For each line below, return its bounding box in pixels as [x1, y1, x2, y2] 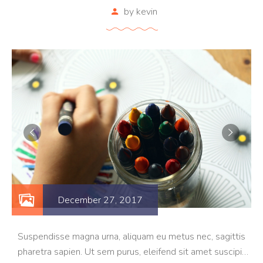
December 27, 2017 [58, 193, 143, 207]
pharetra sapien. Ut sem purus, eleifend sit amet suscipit [18, 245, 245, 259]
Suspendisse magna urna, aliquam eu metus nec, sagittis [18, 230, 245, 244]
